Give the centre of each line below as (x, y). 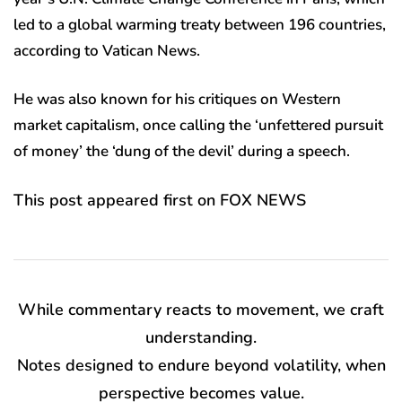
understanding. (201, 338)
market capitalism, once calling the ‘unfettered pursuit (198, 126)
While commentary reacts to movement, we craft (201, 310)
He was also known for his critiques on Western (177, 100)
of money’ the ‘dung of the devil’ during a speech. (182, 152)
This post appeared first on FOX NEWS (160, 201)
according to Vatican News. (107, 51)
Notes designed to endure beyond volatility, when (201, 366)
